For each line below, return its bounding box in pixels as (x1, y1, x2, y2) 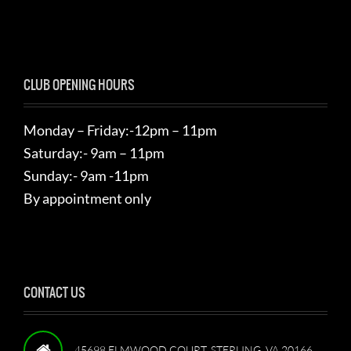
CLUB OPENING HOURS (24, 75, 135, 94)
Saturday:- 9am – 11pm (24, 144, 165, 161)
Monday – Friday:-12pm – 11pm (24, 121, 217, 139)
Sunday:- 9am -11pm (24, 167, 149, 184)
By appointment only (24, 190, 151, 207)
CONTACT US (24, 283, 85, 302)
